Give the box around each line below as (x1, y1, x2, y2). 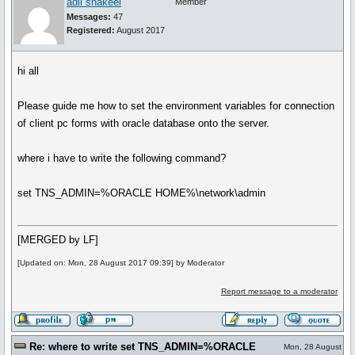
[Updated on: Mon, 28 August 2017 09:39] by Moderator (17, 258, 225, 268)
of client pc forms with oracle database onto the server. (17, 117, 270, 129)
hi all (17, 65, 40, 77)
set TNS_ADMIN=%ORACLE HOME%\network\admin (17, 187, 266, 199)
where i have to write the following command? (17, 152, 227, 164)
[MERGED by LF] (17, 234, 99, 246)
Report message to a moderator (220, 287, 338, 296)
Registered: (67, 25, 115, 35)
